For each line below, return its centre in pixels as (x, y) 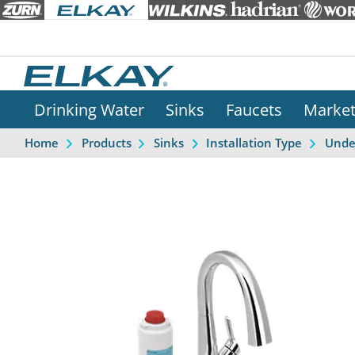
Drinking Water (90, 110)
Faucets (254, 110)
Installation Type (254, 143)
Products (106, 143)
